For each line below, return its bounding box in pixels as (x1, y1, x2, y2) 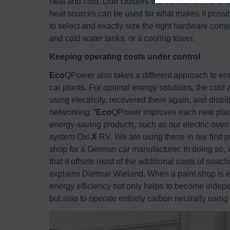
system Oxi (49, 132, 89, 141)
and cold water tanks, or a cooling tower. (49, 33, 195, 43)
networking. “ (49, 107, 96, 117)
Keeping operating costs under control (49, 52, 200, 61)
